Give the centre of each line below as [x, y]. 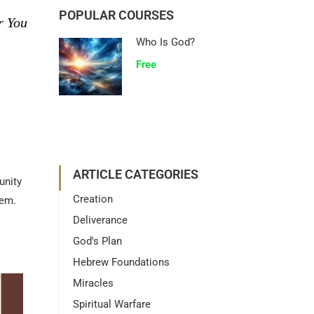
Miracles [93, 283]
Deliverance [100, 220]
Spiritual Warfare [111, 304]
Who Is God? [165, 42]
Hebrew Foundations [121, 262]
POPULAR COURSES [116, 15]
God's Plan [97, 241]
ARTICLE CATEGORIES [135, 174]
